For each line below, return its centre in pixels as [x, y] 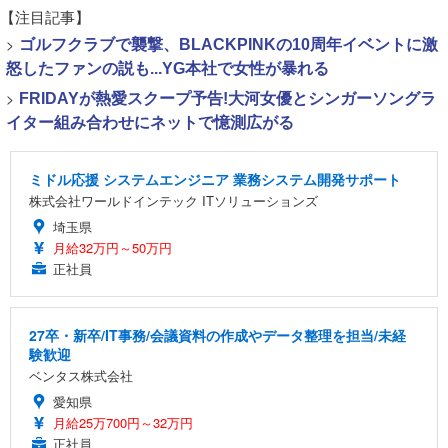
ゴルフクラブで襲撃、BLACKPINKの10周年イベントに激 [228, 45]
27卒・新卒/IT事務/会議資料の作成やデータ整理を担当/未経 [217, 335]
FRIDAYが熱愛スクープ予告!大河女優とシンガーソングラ [227, 99]
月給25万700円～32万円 [123, 423]
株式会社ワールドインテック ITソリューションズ [173, 201]
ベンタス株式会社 [81, 376]
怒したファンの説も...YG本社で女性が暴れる [167, 69]
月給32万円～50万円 [112, 248]
